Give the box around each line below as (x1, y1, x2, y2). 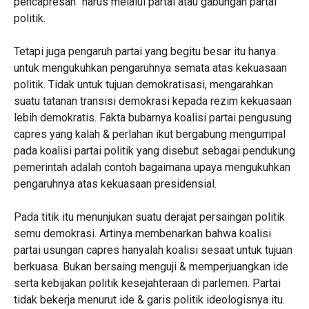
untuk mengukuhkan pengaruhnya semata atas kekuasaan (13, 61, 287, 74)
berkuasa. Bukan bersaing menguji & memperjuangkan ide (13, 260, 288, 273)
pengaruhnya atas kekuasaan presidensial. (13, 177, 217, 190)
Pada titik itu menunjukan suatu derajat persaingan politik (13, 210, 285, 223)
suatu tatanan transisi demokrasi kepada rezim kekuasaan (13, 94, 292, 108)
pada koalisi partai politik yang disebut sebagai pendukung (13, 144, 295, 157)
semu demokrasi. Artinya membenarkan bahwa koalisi (13, 227, 271, 240)
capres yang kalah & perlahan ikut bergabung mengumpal (13, 128, 286, 141)
